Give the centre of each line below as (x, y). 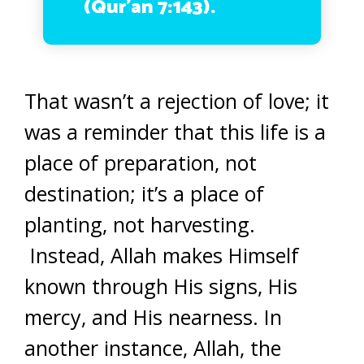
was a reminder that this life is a (175, 132)
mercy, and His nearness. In (153, 317)
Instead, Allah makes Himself (162, 255)
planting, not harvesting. (140, 224)
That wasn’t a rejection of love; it (177, 101)
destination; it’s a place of (144, 193)
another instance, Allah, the (153, 348)
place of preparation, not (141, 162)
